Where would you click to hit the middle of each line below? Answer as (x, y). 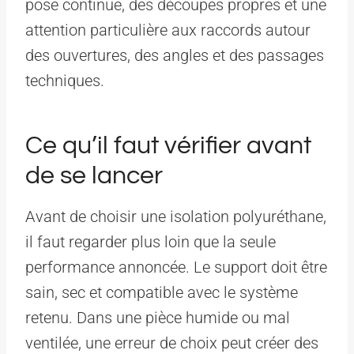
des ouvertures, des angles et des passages (175, 55)
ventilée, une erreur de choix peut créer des (172, 343)
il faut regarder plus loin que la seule (151, 241)
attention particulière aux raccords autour (168, 30)
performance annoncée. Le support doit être (176, 267)
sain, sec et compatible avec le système (162, 292)
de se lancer (94, 175)
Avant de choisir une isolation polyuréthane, (176, 216)
